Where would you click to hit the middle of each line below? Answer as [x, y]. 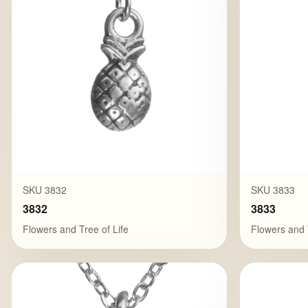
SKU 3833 [273, 189]
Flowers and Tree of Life [76, 229]
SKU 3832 [45, 189]
